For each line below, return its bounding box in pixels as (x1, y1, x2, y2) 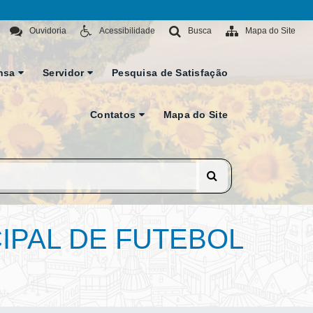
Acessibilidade (99, 26, 155, 36)
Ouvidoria (29, 26, 66, 36)
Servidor (43, 67, 87, 78)
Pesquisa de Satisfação (112, 67, 228, 78)
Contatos (89, 109, 139, 120)
